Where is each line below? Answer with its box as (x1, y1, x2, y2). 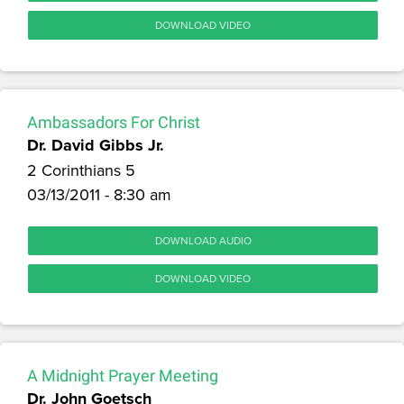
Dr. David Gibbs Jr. (27, 133, 164, 157)
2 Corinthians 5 (27, 158, 135, 181)
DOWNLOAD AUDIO (154, 232, 252, 248)
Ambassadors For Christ (27, 112, 200, 132)
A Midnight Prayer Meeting (27, 365, 218, 385)
